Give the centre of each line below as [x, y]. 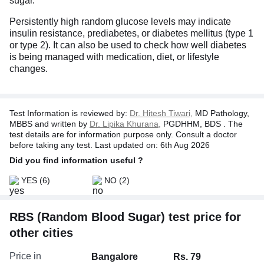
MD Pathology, [221, 113]
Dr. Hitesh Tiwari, [161, 113]
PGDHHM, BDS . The [202, 124]
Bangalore [115, 257]
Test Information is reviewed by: [70, 113]
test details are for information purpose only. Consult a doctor [123, 135]
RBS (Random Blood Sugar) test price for [125, 217]
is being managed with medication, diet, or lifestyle [114, 57]
